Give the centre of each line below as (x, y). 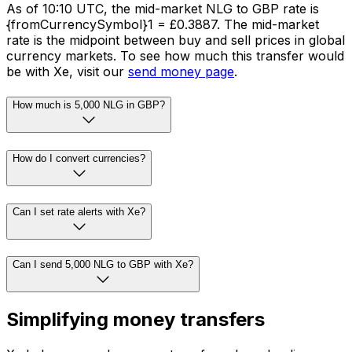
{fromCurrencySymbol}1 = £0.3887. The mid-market (163, 25)
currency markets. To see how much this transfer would (175, 56)
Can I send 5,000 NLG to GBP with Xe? (103, 265)
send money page (181, 72)
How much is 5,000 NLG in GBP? (89, 105)
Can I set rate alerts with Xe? (79, 211)
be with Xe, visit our (67, 72)
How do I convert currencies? (79, 158)
